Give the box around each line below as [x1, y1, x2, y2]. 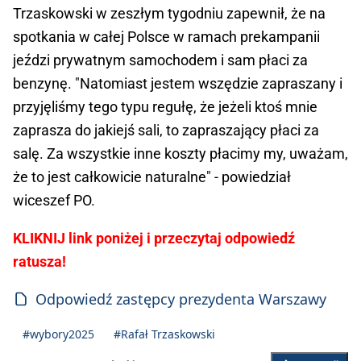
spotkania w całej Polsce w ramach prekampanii [13, 28, 320, 46]
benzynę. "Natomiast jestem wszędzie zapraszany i [13, 75, 342, 93]
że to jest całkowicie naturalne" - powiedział [13, 168, 291, 186]
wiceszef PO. [13, 192, 95, 210]
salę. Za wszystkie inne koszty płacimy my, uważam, [13, 145, 348, 163]
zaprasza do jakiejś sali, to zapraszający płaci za [13, 122, 319, 139]
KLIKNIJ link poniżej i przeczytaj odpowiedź [13, 230, 295, 247]
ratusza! [13, 253, 66, 271]
